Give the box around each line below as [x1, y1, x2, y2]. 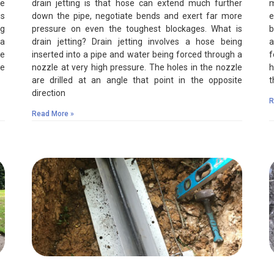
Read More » [32, 109, 74, 118]
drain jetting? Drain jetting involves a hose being [32, 36, 242, 46]
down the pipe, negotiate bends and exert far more [32, 10, 242, 21]
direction [32, 87, 65, 98]
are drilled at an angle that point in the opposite [32, 75, 242, 85]
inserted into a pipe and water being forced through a [32, 49, 242, 59]
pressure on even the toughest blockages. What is [32, 23, 242, 34]
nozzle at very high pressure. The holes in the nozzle [32, 62, 242, 72]
